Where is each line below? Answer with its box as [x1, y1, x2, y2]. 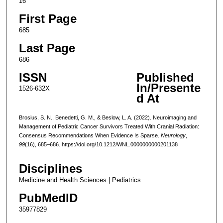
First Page [18, 11, 77, 25]
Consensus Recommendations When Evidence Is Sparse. [18, 132, 161, 138]
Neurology [160, 132, 186, 138]
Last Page [18, 41, 75, 55]
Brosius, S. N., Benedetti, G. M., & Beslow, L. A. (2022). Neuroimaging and [18, 114, 197, 120]
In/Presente [136, 81, 201, 95]
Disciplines [18, 162, 82, 176]
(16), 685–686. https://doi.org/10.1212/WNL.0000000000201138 [24, 141, 178, 147]
